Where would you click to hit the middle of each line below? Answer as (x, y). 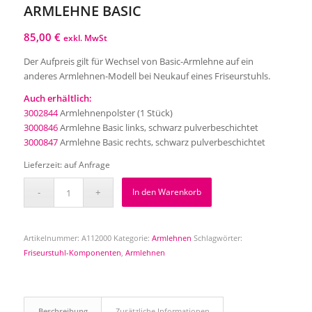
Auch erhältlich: (57, 99)
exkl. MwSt (85, 38)
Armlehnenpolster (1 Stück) (115, 113)
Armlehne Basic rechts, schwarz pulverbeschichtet (161, 142)
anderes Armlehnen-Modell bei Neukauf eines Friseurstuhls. (147, 76)
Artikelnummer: (52, 238)
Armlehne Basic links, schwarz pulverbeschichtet (158, 128)
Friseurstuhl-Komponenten (72, 253)
